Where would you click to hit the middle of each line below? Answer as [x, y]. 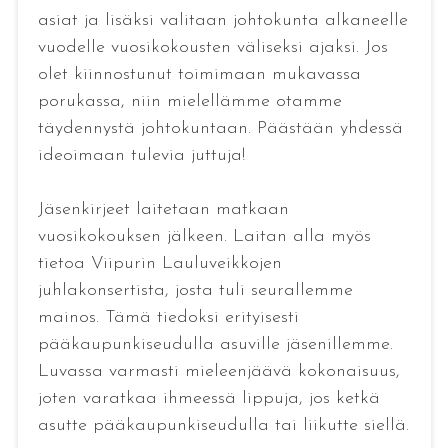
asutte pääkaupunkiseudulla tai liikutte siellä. [223, 425]
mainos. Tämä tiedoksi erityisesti [168, 317]
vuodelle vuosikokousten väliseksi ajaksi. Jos [212, 47]
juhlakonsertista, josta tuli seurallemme [195, 290]
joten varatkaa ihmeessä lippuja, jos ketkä [208, 398]
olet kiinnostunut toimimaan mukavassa [199, 74]
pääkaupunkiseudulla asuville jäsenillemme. [215, 344]
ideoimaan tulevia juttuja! [141, 155]
